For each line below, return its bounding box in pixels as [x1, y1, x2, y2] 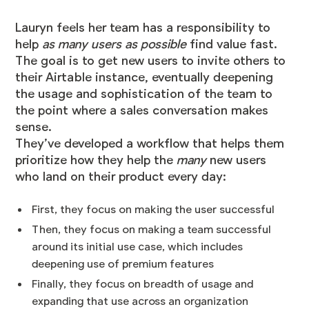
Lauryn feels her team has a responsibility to [15, 21, 271, 35]
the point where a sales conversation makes [15, 103, 269, 118]
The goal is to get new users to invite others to [15, 54, 286, 68]
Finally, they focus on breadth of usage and [32, 278, 254, 291]
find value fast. [186, 37, 278, 52]
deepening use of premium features [32, 258, 215, 271]
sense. [15, 120, 52, 134]
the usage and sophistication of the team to [15, 87, 273, 101]
